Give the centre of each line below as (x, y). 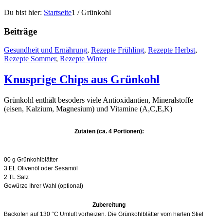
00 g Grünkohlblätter (31, 159)
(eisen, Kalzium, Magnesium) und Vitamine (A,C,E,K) (88, 109)
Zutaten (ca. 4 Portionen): (109, 132)
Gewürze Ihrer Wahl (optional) (44, 186)
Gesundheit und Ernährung (45, 50)
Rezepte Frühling (118, 50)
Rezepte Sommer (30, 59)
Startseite (58, 12)
